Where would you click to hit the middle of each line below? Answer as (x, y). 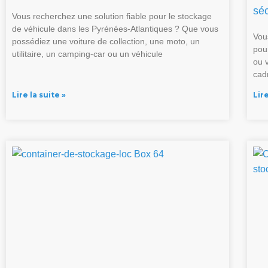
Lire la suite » (39, 95)
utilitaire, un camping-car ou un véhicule (87, 54)
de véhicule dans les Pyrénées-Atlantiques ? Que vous (115, 29)
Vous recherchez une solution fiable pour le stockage (112, 16)
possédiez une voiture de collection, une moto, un (106, 42)
